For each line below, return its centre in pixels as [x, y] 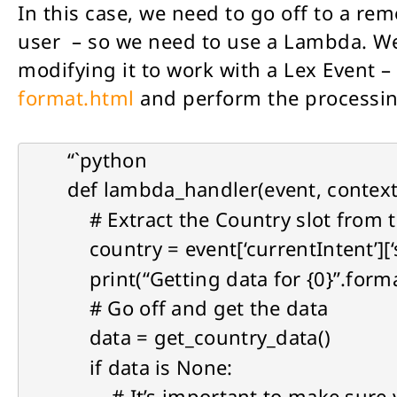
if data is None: [150, 366]
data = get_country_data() [199, 337]
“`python [107, 160]
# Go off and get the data [198, 308]
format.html [76, 98]
